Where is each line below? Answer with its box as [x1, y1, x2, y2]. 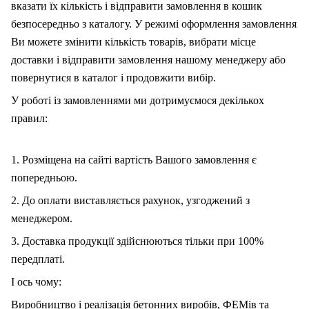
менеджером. [11, 212, 72, 225]
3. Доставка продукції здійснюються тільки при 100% [11, 235, 263, 248]
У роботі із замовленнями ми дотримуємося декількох [11, 94, 264, 107]
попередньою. [11, 172, 77, 184]
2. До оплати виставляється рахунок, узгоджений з [11, 195, 250, 207]
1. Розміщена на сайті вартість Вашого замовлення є [11, 154, 257, 166]
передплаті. [11, 253, 65, 266]
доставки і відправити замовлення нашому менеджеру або [11, 54, 286, 66]
